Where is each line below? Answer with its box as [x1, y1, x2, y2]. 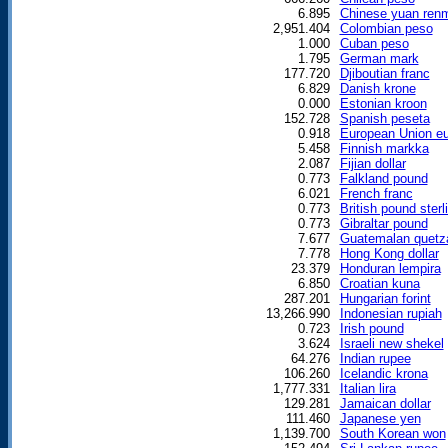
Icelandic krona [339, 365, 428, 381]
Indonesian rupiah [339, 305, 442, 321]
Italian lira [339, 380, 396, 396]
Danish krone [339, 80, 416, 96]
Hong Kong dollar [339, 245, 439, 261]
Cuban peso [339, 35, 409, 51]
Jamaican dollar [339, 395, 431, 411]
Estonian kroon [339, 95, 427, 111]
